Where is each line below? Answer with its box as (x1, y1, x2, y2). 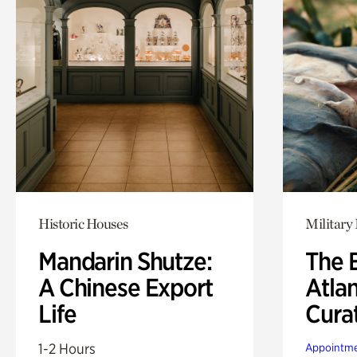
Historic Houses (38, 214, 128, 232)
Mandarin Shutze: (38, 245, 212, 277)
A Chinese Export (38, 272, 213, 303)
